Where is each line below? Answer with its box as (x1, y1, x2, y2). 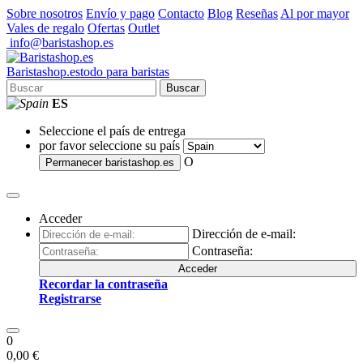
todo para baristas (80, 65, 169, 79)
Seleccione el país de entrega (39, 124, 186, 138)
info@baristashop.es (6, 36, 113, 49)
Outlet (128, 21, 160, 35)
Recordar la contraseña (39, 277, 168, 291)
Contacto (158, 6, 204, 20)
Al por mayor (280, 6, 349, 20)
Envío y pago (86, 6, 155, 20)
